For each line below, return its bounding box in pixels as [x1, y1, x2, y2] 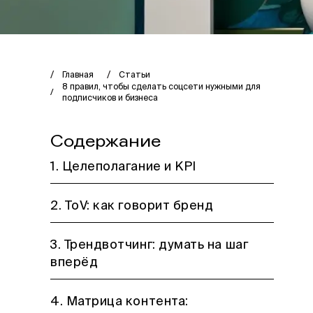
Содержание [50, 131, 161, 152]
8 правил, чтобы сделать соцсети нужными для [62, 83, 261, 92]
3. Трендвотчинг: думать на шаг [50, 239, 249, 252]
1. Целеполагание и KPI [50, 161, 196, 173]
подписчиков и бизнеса [62, 94, 158, 103]
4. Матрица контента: [50, 296, 189, 308]
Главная [62, 71, 94, 80]
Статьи [119, 71, 150, 80]
